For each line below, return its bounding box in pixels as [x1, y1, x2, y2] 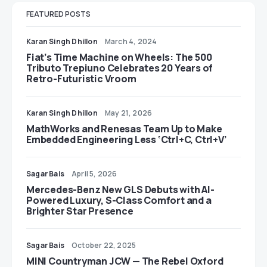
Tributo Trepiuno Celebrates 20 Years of [26, 61, 213, 74]
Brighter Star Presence [26, 204, 133, 218]
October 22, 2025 [72, 240, 136, 250]
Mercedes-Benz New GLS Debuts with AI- [26, 183, 215, 196]
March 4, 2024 [104, 36, 157, 46]
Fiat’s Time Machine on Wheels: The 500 [26, 51, 212, 64]
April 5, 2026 [72, 169, 117, 179]
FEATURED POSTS [26, 9, 91, 19]
